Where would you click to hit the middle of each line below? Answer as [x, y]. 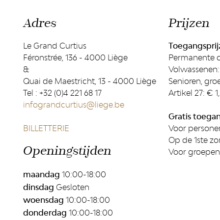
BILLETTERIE [46, 128]
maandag [41, 174]
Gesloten [72, 187]
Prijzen [189, 23]
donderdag [45, 213]
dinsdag [38, 187]
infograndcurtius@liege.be [73, 105]
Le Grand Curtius [55, 46]
